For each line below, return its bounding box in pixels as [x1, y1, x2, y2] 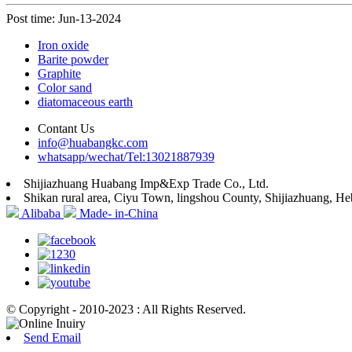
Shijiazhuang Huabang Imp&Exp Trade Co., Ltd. [24, 177, 269, 191]
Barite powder [38, 53, 108, 67]
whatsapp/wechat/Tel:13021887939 [38, 150, 214, 164]
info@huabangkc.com [38, 136, 148, 150]
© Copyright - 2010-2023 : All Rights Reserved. [6, 302, 246, 317]
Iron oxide [38, 38, 89, 53]
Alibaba [21, 207, 60, 221]
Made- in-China [79, 207, 158, 221]
